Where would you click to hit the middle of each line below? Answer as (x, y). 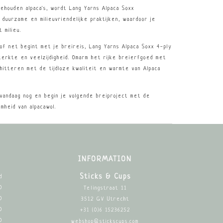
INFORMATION (105, 159)
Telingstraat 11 (105, 188)
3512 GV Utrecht (105, 199)
